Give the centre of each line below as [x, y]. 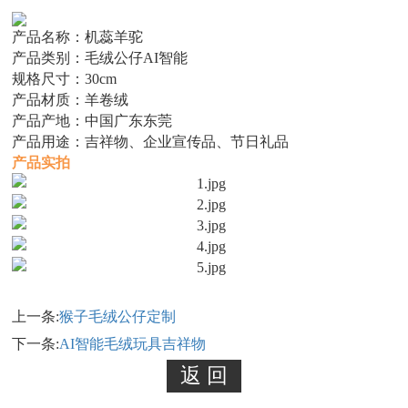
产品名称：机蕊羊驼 [78, 37]
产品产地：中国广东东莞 [92, 121]
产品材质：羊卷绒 [71, 100]
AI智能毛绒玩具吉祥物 [133, 344]
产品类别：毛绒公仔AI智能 [100, 58]
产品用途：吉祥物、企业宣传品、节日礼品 [151, 142]
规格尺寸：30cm [65, 79]
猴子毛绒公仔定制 [118, 317]
